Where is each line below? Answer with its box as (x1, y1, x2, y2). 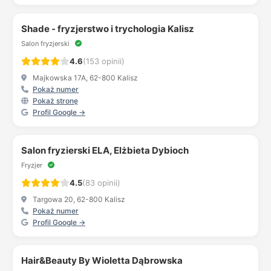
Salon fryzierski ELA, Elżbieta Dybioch (21, 145, 189, 156)
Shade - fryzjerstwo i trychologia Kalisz (21, 23, 194, 34)
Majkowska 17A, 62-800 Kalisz (31, 73, 138, 82)
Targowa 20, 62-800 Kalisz (31, 195, 125, 204)
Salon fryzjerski (21, 39, 71, 48)
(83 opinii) (82, 178, 120, 188)
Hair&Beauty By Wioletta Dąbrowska (21, 255, 183, 266)
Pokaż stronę (33, 96, 78, 105)
